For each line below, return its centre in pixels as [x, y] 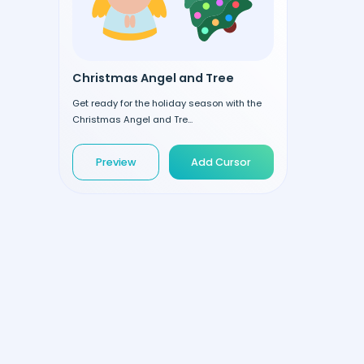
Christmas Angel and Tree [153, 78]
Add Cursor [221, 162]
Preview [116, 162]
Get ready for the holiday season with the [167, 104]
